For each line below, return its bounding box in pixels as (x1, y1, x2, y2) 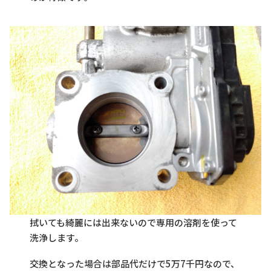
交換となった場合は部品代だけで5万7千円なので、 (30, 256, 240, 270)
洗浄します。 (30, 230, 84, 244)
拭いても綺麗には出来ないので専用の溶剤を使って (30, 215, 238, 229)
